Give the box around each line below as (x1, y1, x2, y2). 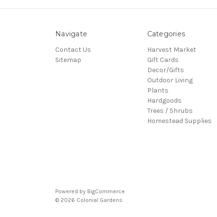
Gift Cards (147, 55, 179, 64)
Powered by (55, 187, 87, 195)
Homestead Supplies (147, 116, 212, 125)
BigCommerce (87, 187, 125, 195)
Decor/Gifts (147, 65, 184, 74)
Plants (147, 86, 169, 94)
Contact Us (55, 45, 91, 54)
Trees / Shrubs (147, 106, 193, 115)
